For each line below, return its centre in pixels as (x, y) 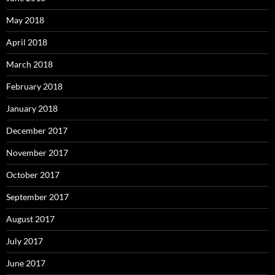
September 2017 (37, 197)
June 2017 (26, 263)
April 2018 (27, 42)
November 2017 (37, 153)
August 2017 (30, 219)
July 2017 (25, 241)
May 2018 (25, 20)
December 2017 (37, 131)
